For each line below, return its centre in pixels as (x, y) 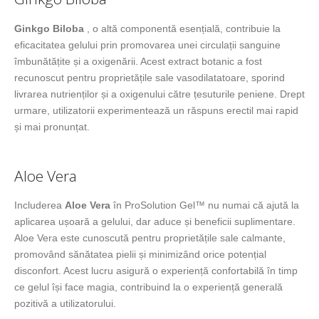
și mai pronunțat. (52, 126)
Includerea (40, 205)
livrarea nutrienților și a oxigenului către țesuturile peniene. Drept (159, 94)
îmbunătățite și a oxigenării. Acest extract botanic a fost (138, 61)
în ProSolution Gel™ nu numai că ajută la (205, 205)
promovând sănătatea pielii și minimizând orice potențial (140, 255)
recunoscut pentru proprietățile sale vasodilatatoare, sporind (150, 77)
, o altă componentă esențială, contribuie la (182, 28)
